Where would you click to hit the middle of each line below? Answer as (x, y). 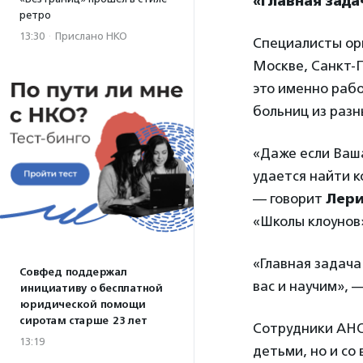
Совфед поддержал (73, 272)
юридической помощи (82, 305)
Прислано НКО (91, 36)
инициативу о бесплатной (91, 288)
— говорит (289, 199)
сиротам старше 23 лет (83, 321)
